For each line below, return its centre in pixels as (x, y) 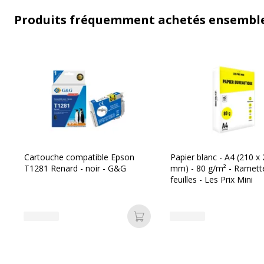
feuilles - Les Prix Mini (212, 179)
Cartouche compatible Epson (79, 157)
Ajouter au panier (179, 222)
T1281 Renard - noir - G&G (75, 168)
